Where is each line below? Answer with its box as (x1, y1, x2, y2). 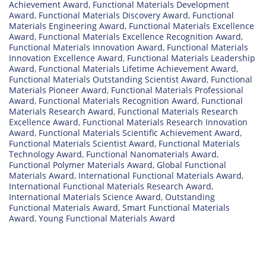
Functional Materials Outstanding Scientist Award (9, 74, 207, 85)
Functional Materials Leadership (127, 52, 255, 64)
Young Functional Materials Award (39, 213, 175, 224)
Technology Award (9, 148, 82, 160)
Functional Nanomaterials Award (86, 148, 217, 160)
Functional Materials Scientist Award (9, 138, 154, 150)
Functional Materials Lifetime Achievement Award (39, 63, 236, 75)
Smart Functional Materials (122, 202, 230, 214)
